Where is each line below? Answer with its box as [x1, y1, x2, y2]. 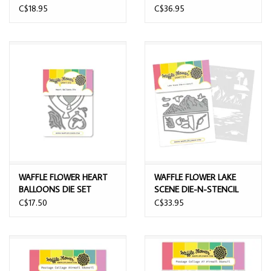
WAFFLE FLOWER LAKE [154, 171, 236, 183]
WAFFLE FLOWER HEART [19, 171, 108, 183]
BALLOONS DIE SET [19, 183, 91, 195]
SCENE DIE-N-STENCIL [154, 183, 238, 195]
